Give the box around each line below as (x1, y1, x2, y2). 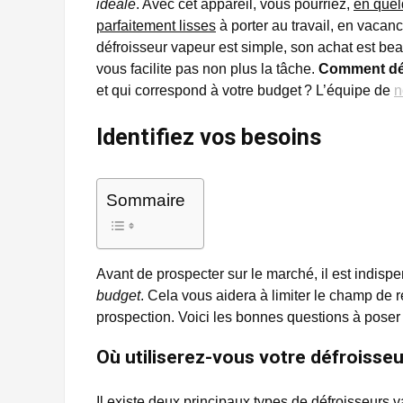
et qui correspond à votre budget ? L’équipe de (96, 82, 394, 98)
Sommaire (106, 190, 185, 210)
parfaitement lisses (96, 17, 216, 33)
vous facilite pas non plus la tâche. (96, 60, 318, 76)
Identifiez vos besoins (96, 123, 321, 150)
